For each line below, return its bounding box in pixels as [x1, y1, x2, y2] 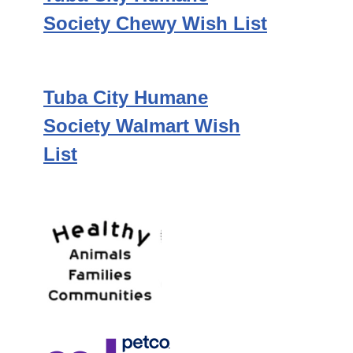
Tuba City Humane [43, 87, 208, 108]
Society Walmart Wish [43, 115, 240, 136]
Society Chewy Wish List [43, 13, 267, 34]
